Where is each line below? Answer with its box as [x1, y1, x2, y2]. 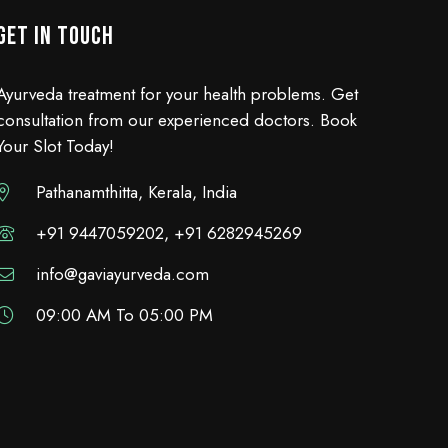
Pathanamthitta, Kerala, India [36, 180, 237, 204]
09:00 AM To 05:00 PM [36, 303, 213, 327]
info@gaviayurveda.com [36, 262, 209, 286]
